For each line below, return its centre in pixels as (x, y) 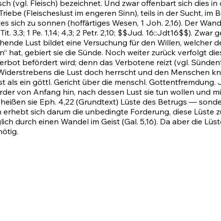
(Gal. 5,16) (139, 122)
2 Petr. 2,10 (95, 33)
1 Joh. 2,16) (161, 23)
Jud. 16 (141, 33)
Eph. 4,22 (57, 102)
